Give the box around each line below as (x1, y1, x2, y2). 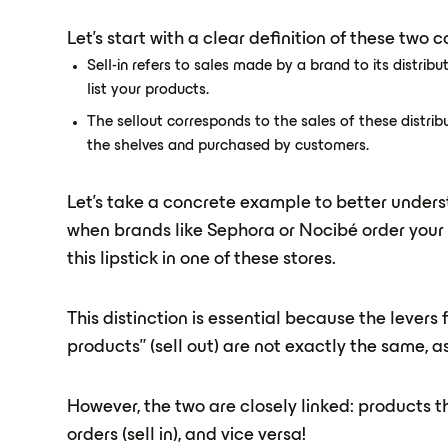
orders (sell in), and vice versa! (67, 427, 307, 444)
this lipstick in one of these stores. (67, 251, 337, 268)
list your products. (87, 83, 210, 97)
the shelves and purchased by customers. (87, 139, 370, 153)
